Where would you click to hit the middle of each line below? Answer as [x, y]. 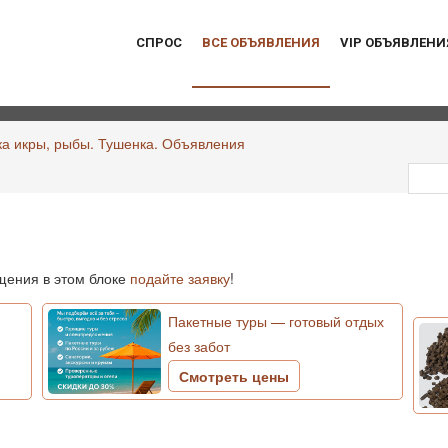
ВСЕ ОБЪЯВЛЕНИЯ [261, 42]
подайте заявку [180, 278]
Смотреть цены [234, 376]
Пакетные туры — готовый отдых [276, 321]
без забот [199, 346]
